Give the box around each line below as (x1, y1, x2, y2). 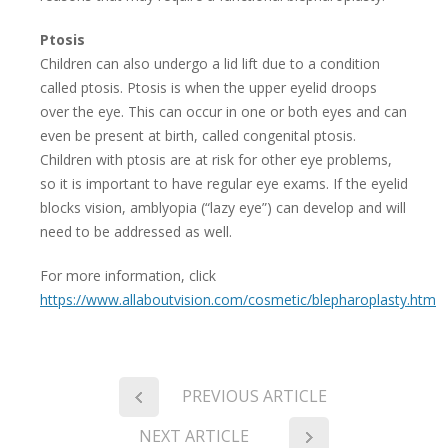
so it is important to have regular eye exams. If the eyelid (40, 174, 408, 194)
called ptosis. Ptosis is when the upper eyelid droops (40, 78, 377, 98)
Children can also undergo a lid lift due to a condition (40, 54, 380, 74)
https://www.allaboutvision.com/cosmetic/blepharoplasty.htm (40, 290, 436, 310)
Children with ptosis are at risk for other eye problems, (40, 150, 392, 170)
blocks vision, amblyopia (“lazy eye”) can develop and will (40, 198, 406, 218)
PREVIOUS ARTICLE (181, 385, 327, 408)
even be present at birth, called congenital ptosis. (40, 126, 356, 146)
